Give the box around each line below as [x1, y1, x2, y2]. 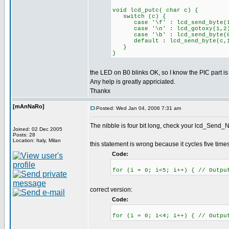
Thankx [90, 87, 110, 95]
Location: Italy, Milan [13, 138, 61, 143]
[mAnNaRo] [13, 103, 44, 109]
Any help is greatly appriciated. [90, 78, 175, 85]
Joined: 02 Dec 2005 [13, 126, 62, 132]
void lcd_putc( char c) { [112, 7, 198, 13]
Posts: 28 [13, 132, 35, 138]
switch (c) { [112, 13, 166, 19]
